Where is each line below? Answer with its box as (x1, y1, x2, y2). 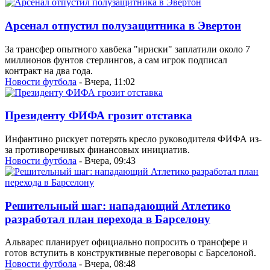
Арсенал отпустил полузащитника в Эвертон (5, 19, 241, 32)
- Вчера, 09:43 (77, 155, 136, 166)
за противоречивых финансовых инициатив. (5, 145, 190, 155)
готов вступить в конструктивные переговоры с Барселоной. (5, 248, 256, 259)
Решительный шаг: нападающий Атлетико (5, 199, 231, 212)
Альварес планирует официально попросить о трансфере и (5, 237, 248, 248)
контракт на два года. (5, 65, 93, 76)
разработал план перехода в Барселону (5, 212, 210, 225)
